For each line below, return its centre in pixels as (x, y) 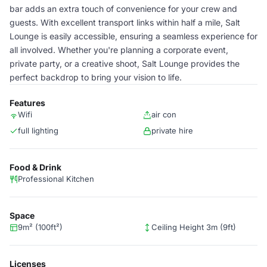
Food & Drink (35, 167)
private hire (172, 131)
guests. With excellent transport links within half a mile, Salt (125, 22)
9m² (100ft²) (40, 227)
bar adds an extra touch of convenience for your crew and (123, 9)
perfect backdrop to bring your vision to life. (96, 77)
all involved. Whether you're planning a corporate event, (119, 50)
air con (164, 114)
